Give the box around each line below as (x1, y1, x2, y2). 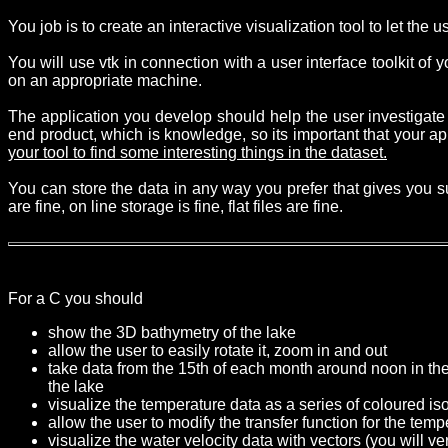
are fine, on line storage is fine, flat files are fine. (8, 198, 343, 216)
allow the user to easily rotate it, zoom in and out (48, 342, 387, 360)
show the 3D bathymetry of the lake (48, 324, 296, 342)
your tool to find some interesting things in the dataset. (8, 144, 387, 162)
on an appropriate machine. (8, 72, 202, 90)
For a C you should (8, 290, 143, 308)
